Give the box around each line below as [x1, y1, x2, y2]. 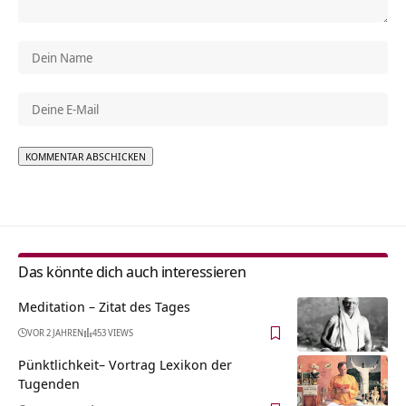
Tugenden [18, 374, 80, 393]
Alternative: [18, 169, 88, 188]
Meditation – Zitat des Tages [18, 297, 190, 316]
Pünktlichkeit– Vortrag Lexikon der [18, 355, 232, 374]
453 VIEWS [92, 326, 133, 340]
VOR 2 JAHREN [27, 326, 83, 340]
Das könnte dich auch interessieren [18, 261, 246, 283]
